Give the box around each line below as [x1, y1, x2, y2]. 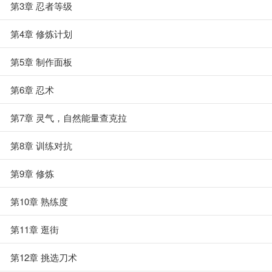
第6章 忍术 [10, 83, 54, 96]
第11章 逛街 [10, 223, 59, 236]
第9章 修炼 [10, 167, 54, 180]
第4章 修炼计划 [10, 27, 72, 40]
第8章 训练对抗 [10, 139, 72, 152]
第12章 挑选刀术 [10, 251, 77, 263]
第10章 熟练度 [10, 195, 68, 208]
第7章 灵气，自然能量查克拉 [10, 111, 127, 124]
